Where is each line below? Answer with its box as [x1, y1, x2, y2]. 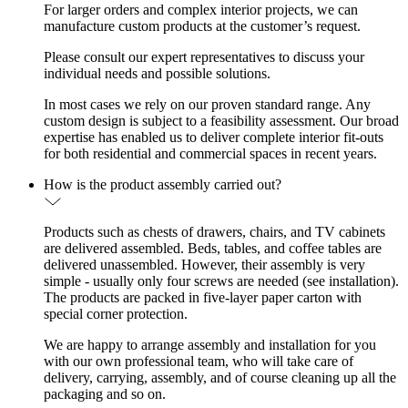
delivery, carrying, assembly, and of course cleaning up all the [44, 370, 396, 386]
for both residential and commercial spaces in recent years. [44, 146, 377, 162]
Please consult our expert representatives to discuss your [44, 49, 364, 66]
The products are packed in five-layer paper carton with [44, 290, 362, 306]
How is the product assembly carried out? [44, 177, 281, 193]
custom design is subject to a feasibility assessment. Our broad [44, 113, 399, 129]
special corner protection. [44, 306, 188, 322]
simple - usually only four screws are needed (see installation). [44, 273, 399, 290]
